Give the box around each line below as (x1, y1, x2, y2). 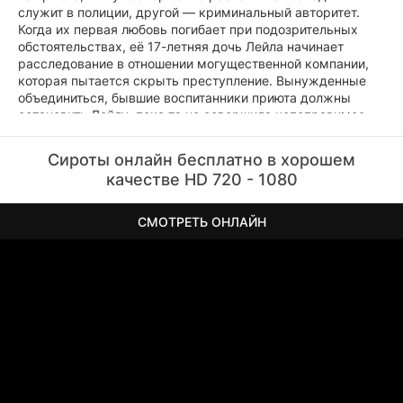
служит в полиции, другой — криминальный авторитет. (18, 4, 360, 20)
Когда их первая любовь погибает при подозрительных (18, 22, 358, 37)
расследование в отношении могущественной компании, (18, 56, 369, 71)
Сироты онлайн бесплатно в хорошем (48, 150, 355, 169)
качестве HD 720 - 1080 (105, 170, 298, 189)
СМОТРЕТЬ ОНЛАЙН (137, 213, 266, 229)
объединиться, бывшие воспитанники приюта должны (18, 90, 351, 105)
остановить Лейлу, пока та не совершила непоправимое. (18, 107, 369, 122)
